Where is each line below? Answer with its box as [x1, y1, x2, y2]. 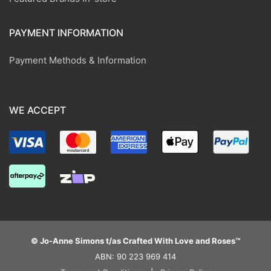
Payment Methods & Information [9, 54, 146, 66]
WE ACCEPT [9, 103, 66, 116]
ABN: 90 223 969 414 [95, 252, 176, 262]
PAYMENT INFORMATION [9, 26, 123, 39]
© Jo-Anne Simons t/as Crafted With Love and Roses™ [31, 236, 240, 246]
